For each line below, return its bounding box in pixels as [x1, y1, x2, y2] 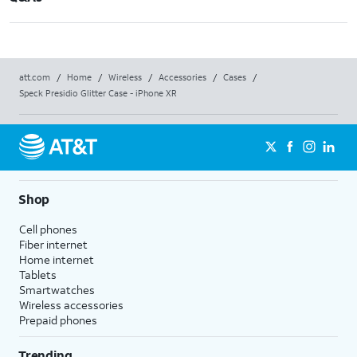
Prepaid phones [19, 312, 97, 328]
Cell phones [19, 222, 77, 237]
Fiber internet [19, 237, 88, 252]
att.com [19, 72, 50, 83]
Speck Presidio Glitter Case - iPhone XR [19, 88, 177, 99]
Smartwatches [19, 282, 95, 297]
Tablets [19, 267, 57, 282]
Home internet [19, 252, 94, 267]
